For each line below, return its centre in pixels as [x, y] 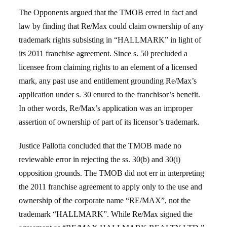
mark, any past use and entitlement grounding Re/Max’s [108, 81]
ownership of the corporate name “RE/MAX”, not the [105, 200]
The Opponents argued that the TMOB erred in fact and [108, 12]
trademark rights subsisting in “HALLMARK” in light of [110, 40]
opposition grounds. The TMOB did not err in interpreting [112, 173]
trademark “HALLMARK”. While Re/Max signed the [106, 214]
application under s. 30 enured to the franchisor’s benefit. [110, 94]
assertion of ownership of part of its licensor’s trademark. [109, 122]
